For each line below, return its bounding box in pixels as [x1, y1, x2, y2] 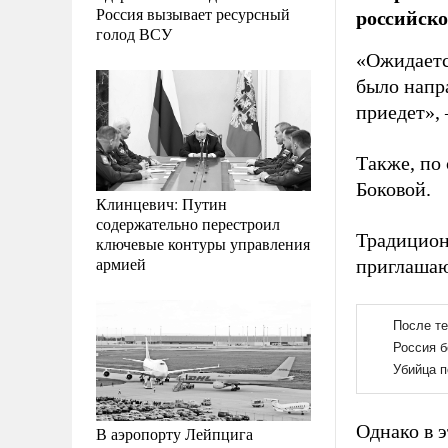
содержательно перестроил [96, 212, 280, 234]
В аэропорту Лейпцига [96, 422, 253, 444]
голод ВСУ [96, 22, 172, 44]
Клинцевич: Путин [96, 192, 227, 214]
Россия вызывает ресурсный [96, 2, 290, 24]
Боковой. [356, 178, 431, 200]
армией [96, 252, 146, 274]
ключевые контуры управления [96, 232, 310, 254]
